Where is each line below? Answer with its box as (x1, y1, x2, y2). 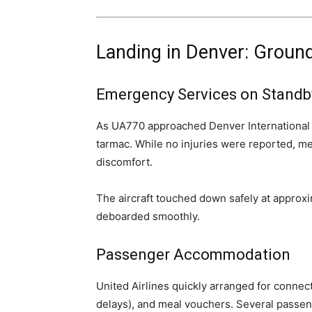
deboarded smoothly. (96, 210, 200, 224)
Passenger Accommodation (96, 246, 290, 264)
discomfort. (96, 155, 153, 169)
